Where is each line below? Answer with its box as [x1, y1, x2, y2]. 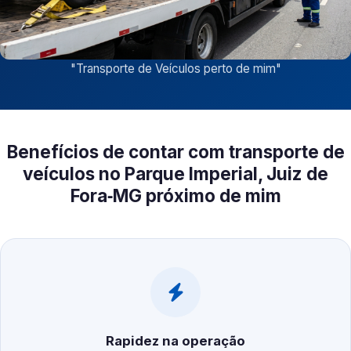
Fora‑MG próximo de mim [70, 185, 281, 207]
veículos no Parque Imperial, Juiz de [23, 163, 328, 185]
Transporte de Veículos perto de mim [75, 61, 276, 77]
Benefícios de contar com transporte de [6, 141, 345, 163]
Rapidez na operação [106, 333, 245, 349]
